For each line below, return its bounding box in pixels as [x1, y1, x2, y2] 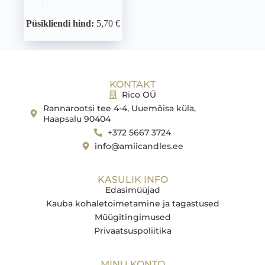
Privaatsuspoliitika [93, 225, 172, 236]
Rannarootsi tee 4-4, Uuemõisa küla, [43, 103, 196, 114]
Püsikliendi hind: [25, 18, 94, 28]
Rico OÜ [122, 89, 157, 100]
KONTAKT [109, 79, 156, 90]
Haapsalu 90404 [43, 114, 111, 124]
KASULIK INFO [97, 174, 168, 185]
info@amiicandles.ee [95, 141, 184, 151]
